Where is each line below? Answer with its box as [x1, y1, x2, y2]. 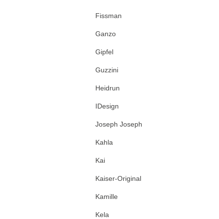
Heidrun [95, 84, 120, 92]
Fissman [95, 12, 122, 20]
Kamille [95, 193, 118, 200]
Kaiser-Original [95, 175, 141, 182]
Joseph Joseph [95, 120, 142, 128]
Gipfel [95, 48, 113, 56]
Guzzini [95, 66, 118, 74]
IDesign [95, 102, 119, 110]
